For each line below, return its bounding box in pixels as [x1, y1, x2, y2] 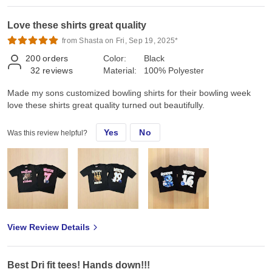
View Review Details [7, 222, 90, 232]
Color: [103, 53, 126, 63]
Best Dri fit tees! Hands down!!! [7, 259, 150, 270]
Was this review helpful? [7, 128, 87, 137]
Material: [103, 65, 137, 75]
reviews [42, 65, 73, 75]
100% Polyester [144, 65, 204, 75]
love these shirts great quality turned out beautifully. [7, 100, 205, 110]
